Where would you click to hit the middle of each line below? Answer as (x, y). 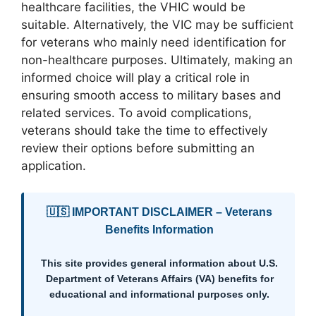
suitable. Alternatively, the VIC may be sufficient (157, 24)
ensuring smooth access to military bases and (151, 95)
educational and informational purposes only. (159, 294)
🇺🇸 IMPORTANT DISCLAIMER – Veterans (159, 212)
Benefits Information (159, 230)
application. (54, 165)
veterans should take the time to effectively (144, 130)
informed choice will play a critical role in (135, 77)
